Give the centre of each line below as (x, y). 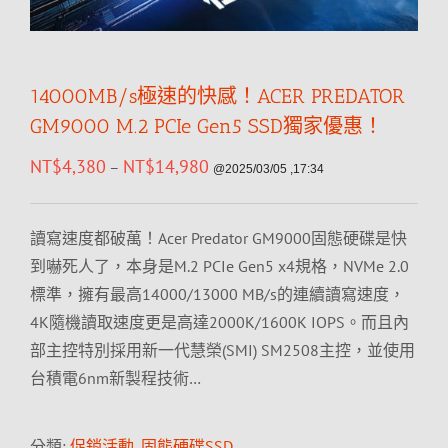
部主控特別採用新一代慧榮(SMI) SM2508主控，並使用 (222, 350)
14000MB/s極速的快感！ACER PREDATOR (217, 96)
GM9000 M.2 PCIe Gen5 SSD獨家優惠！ (206, 126)
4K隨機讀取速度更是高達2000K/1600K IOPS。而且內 (219, 322)
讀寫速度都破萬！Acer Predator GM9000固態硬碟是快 (218, 238)
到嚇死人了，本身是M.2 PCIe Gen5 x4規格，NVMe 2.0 (219, 266)
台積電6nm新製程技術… (115, 378)
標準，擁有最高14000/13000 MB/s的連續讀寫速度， (217, 294)
